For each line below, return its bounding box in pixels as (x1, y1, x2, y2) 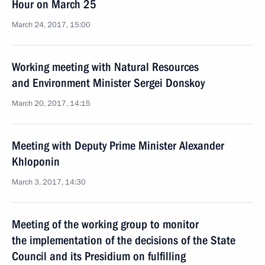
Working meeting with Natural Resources (12, 60, 199, 74)
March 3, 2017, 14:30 (12, 177, 86, 188)
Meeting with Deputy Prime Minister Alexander (12, 138, 224, 153)
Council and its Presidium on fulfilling (12, 249, 186, 263)
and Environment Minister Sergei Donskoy (12, 76, 205, 90)
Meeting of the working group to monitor (12, 217, 199, 231)
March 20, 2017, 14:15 (12, 98, 91, 109)
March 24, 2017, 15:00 (12, 20, 91, 30)
